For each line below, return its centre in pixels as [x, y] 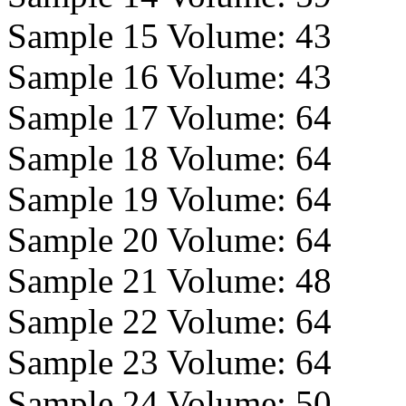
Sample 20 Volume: [151, 240]
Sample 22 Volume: [151, 321]
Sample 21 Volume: [151, 280]
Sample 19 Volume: [151, 199]
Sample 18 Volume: [151, 158]
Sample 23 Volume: [151, 362]
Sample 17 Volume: [151, 117]
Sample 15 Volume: [151, 36]
